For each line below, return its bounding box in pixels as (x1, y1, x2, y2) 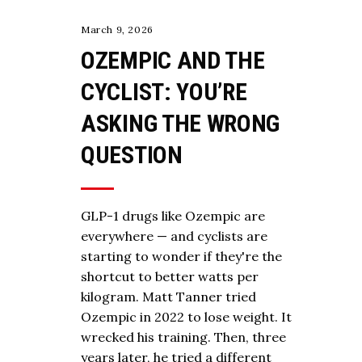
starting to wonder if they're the (81, 248, 282, 265)
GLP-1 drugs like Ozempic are (81, 208, 265, 225)
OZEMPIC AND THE (81, 46, 265, 75)
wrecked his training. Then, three (81, 329, 286, 346)
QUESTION (81, 141, 183, 170)
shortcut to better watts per (81, 268, 259, 285)
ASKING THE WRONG (81, 109, 280, 138)
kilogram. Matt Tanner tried (81, 288, 256, 305)
